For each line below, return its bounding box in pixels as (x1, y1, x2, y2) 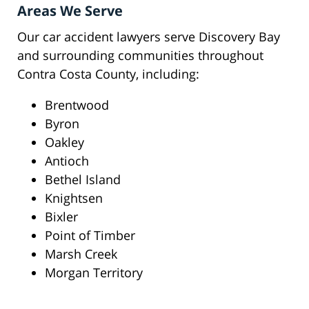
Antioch (45, 152, 89, 170)
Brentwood (45, 97, 109, 114)
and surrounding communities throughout (17, 47, 263, 64)
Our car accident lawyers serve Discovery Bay (17, 28, 280, 46)
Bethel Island (45, 171, 121, 188)
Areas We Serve (17, 1, 123, 21)
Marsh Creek (45, 246, 117, 263)
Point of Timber (45, 227, 135, 244)
